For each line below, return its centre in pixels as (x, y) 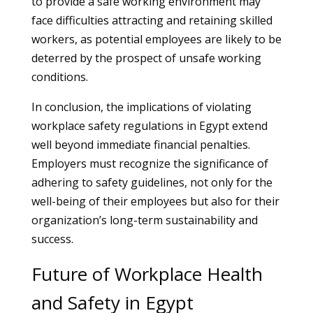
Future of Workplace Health (147, 274)
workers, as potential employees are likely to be (156, 39)
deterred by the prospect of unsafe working (146, 58)
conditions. (59, 77)
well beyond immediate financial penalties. (140, 145)
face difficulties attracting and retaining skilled (152, 20)
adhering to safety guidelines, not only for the (152, 182)
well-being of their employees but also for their (155, 201)
